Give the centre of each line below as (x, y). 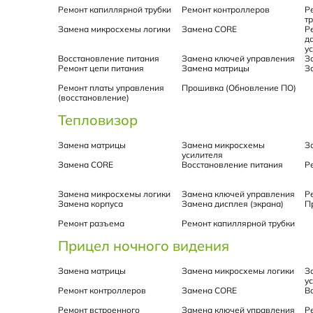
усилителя (202, 154)
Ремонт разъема (91, 223)
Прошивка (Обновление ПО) (239, 87)
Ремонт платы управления (111, 87)
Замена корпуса (90, 203)
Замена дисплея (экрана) (232, 203)
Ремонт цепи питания (101, 68)
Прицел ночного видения (144, 245)
